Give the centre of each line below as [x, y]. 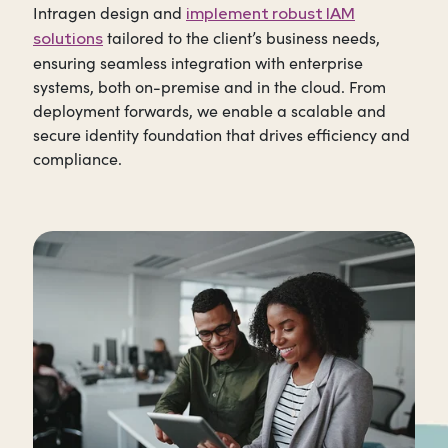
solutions [68, 38]
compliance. [77, 158]
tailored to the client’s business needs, [241, 37]
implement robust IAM [270, 13]
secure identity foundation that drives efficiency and [221, 134]
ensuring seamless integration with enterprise [198, 62]
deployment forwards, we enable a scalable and [209, 110]
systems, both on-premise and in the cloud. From [209, 86]
